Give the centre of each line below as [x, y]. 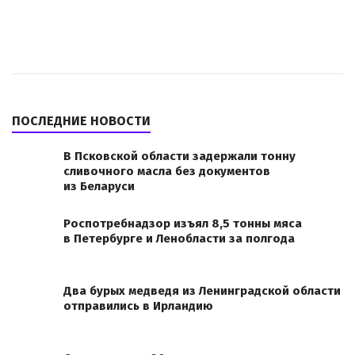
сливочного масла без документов [167, 171]
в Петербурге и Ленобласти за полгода [179, 238]
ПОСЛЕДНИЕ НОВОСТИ [81, 120]
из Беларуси [99, 186]
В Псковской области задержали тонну [179, 156]
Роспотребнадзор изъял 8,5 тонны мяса [183, 223]
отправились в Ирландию [138, 305]
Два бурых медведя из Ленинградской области [202, 290]
